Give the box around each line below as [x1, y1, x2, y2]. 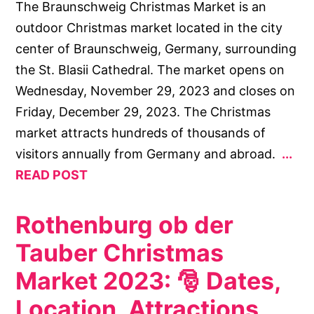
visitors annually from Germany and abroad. [15, 146, 280, 161]
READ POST [15, 167, 88, 182]
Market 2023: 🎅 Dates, [15, 266, 281, 295]
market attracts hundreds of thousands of [15, 125, 266, 140]
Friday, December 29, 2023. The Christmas [15, 104, 271, 119]
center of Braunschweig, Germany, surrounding [15, 41, 297, 56]
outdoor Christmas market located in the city [15, 20, 283, 35]
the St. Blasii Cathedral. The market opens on [15, 62, 285, 77]
